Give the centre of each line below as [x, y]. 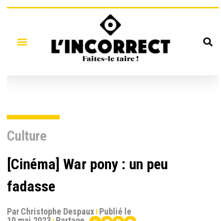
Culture [27, 136]
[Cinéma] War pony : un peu [87, 164]
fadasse [31, 186]
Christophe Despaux [57, 211]
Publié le [115, 211]
